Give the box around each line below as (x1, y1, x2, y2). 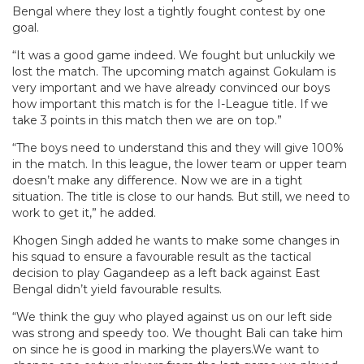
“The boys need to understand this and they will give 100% (12, 141, 344, 156)
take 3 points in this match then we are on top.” (12, 113, 282, 128)
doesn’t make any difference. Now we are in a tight (12, 173, 302, 188)
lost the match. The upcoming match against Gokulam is (12, 64, 336, 80)
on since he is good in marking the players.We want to (12, 342, 319, 357)
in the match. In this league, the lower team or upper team (12, 157, 347, 172)
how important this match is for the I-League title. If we (12, 97, 328, 112)
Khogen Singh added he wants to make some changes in (12, 233, 340, 249)
